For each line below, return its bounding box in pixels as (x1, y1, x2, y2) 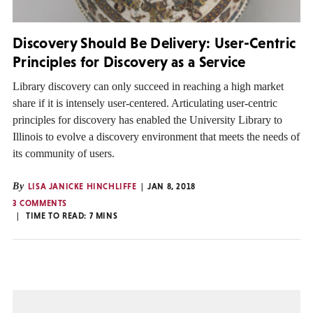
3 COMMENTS (13, 198, 67, 209)
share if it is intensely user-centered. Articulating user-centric (13, 97, 277, 110)
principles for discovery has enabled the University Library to (13, 114, 282, 126)
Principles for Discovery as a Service (13, 52, 246, 71)
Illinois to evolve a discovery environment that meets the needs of (13, 131, 300, 143)
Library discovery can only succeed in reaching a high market (13, 80, 284, 93)
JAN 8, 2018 (147, 182, 196, 192)
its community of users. (13, 147, 115, 160)
